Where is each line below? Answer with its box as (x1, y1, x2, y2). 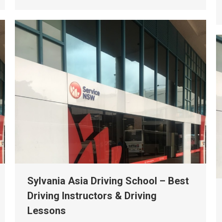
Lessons (27, 204, 66, 217)
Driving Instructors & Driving (27, 189, 157, 202)
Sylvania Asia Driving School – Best (27, 174, 189, 187)
